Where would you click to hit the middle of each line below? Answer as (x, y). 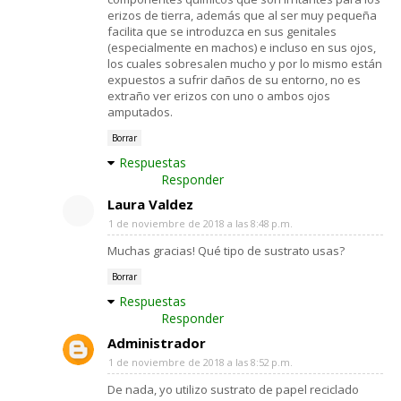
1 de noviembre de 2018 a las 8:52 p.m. (200, 362)
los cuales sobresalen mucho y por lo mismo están (245, 63)
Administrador (157, 342)
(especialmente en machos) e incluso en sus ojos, (242, 47)
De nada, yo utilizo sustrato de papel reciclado (233, 389)
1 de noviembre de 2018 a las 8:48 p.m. (200, 223)
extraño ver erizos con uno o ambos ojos (219, 95)
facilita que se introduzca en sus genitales (222, 31)
